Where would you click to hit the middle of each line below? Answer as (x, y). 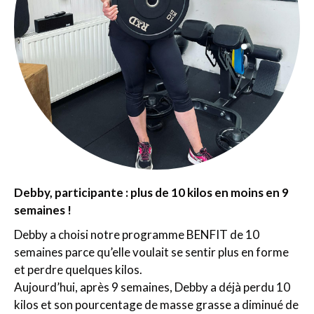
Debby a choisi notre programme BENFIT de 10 (137, 234)
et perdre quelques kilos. (78, 269)
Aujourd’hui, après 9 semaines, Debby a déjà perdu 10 (152, 287)
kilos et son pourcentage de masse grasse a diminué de (156, 305)
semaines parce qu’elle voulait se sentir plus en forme (151, 252)
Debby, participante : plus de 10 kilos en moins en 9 (151, 192)
